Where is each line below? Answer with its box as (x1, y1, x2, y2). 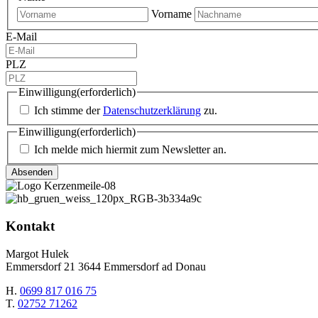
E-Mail (6, 31, 37, 43)
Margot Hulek (6, 247, 69, 260)
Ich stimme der (34, 104, 103, 116)
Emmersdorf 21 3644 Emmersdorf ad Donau (6, 260, 206, 273)
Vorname (151, 8, 192, 21)
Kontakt (6, 219, 55, 234)
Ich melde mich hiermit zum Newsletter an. (34, 143, 226, 156)
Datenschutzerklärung (103, 104, 201, 116)
